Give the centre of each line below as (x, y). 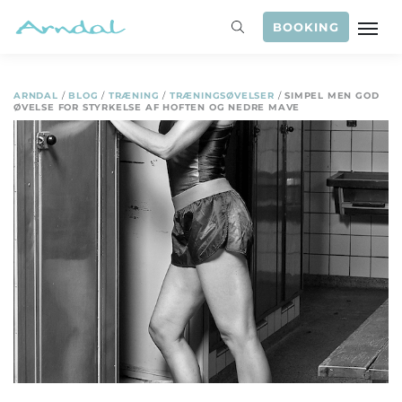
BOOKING (306, 27)
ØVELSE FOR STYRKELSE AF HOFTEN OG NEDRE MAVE (157, 107)
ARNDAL (36, 96)
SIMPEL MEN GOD (332, 96)
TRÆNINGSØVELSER (222, 96)
